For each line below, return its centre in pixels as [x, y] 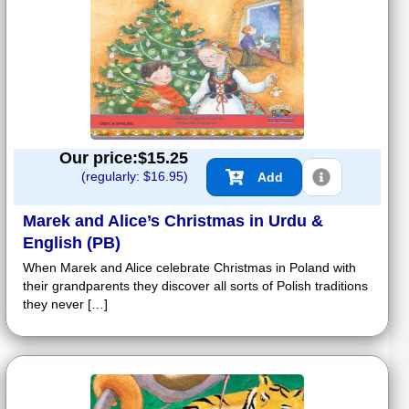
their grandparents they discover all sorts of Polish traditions [195, 286]
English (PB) [72, 243]
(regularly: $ [116, 177]
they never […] [65, 304]
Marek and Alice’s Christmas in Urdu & [173, 221]
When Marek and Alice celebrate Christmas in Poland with [189, 268]
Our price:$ [103, 158]
